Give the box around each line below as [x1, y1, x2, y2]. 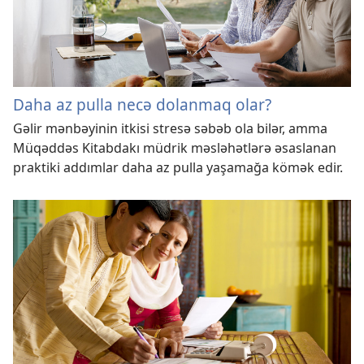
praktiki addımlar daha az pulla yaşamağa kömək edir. [13, 158, 343, 176]
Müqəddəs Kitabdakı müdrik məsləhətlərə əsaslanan [13, 138, 336, 157]
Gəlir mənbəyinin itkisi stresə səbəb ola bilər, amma [13, 119, 327, 137]
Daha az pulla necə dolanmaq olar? [13, 93, 271, 115]
